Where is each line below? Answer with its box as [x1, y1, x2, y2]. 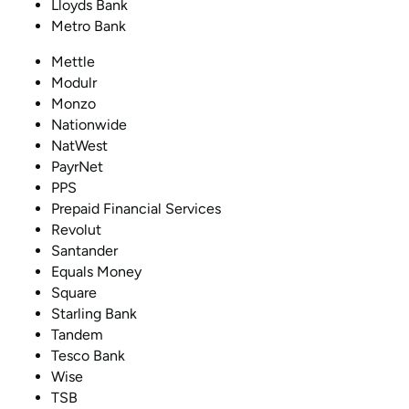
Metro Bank [51, 17, 126, 35]
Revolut [51, 221, 101, 238]
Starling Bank [51, 305, 137, 322]
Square [51, 284, 97, 301]
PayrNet [51, 158, 103, 175]
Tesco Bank [51, 347, 125, 364]
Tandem [51, 326, 103, 343]
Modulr [51, 74, 97, 91]
